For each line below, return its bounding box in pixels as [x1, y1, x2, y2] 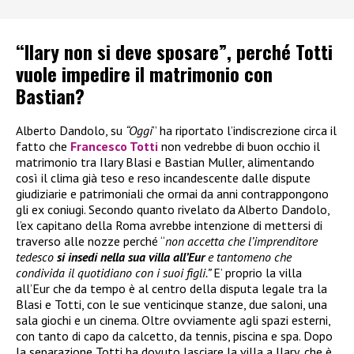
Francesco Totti [70, 137, 158, 154]
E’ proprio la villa [213, 264, 302, 281]
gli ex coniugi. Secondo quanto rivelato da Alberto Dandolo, [16, 201, 330, 217]
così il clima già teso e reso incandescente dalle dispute [16, 169, 311, 186]
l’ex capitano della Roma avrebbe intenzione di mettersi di [16, 217, 322, 233]
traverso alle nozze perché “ [16, 232, 165, 249]
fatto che [16, 137, 70, 154]
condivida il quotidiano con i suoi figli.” [16, 264, 213, 281]
